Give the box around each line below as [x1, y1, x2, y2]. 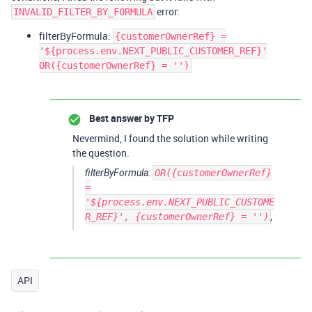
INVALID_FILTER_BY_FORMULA [13, 6, 153, 17]
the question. [72, 146, 130, 159]
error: [155, 5, 180, 18]
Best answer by [89, 111, 155, 125]
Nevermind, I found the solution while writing [72, 132, 268, 145]
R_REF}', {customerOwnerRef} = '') [85, 211, 269, 222]
